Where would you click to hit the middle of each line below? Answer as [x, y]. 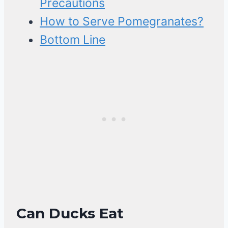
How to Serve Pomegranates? [122, 22]
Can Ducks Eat [70, 213]
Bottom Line [73, 40]
